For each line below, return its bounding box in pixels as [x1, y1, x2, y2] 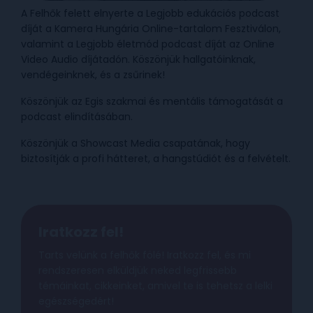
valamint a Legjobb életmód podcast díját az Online [21, 37, 275, 52]
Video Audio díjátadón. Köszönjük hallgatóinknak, [21, 52, 256, 67]
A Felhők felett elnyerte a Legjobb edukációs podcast [21, 6, 279, 21]
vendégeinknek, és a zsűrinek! [21, 68, 165, 82]
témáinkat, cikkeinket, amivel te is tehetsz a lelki [38, 278, 272, 293]
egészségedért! [38, 293, 114, 308]
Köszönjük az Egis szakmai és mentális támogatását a [21, 94, 283, 109]
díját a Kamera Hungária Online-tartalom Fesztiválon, [21, 22, 281, 36]
